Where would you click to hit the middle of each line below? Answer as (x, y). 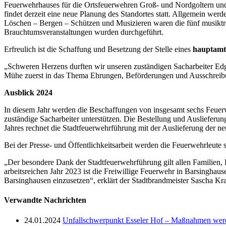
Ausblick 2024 (28, 93)
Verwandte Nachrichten (45, 200)
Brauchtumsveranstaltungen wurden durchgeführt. (84, 32)
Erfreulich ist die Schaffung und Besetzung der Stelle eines (98, 49)
